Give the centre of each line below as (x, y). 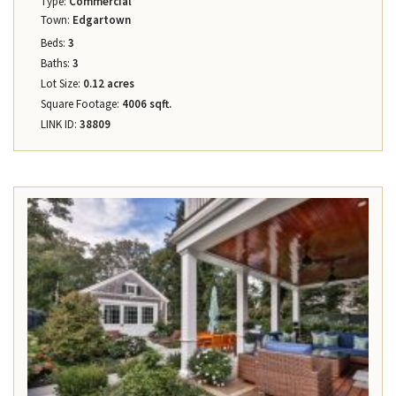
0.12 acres (107, 84)
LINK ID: (59, 125)
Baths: (55, 64)
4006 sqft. (145, 104)
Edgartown (100, 20)
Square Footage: (80, 104)
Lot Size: (61, 84)
